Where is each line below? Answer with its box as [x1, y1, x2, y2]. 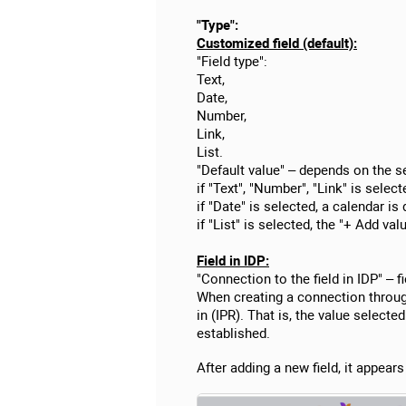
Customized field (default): [197, 34, 357, 52]
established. [197, 324, 270, 342]
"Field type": [197, 53, 267, 70]
